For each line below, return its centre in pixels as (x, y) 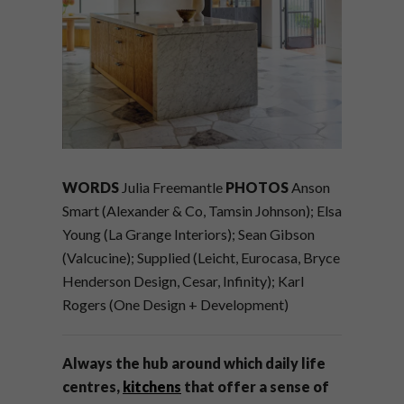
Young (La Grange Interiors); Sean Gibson (188, 234)
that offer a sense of (255, 387)
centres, (92, 387)
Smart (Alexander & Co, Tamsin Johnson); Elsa (202, 211)
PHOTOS (257, 188)
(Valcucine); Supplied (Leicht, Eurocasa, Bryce (201, 258)
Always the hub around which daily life (194, 363)
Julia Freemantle (172, 188)
